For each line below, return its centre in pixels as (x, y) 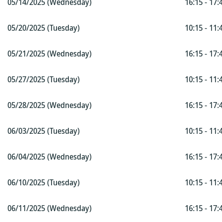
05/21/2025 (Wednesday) (50, 54)
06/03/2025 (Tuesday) (44, 131)
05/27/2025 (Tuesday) (44, 79)
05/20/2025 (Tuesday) (44, 28)
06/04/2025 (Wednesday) (50, 157)
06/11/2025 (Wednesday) (50, 208)
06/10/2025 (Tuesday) (44, 182)
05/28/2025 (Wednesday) (50, 105)
